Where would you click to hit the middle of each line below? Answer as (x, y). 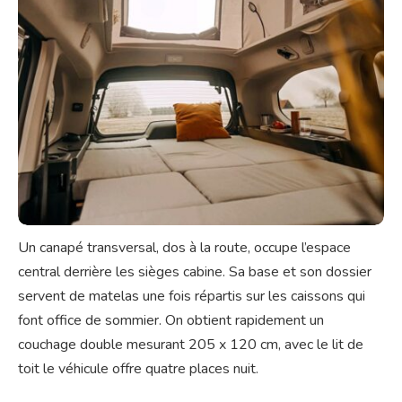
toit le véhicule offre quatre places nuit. (138, 369)
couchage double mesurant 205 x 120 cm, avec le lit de (191, 345)
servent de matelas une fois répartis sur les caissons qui (192, 297)
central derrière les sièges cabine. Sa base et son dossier (195, 272)
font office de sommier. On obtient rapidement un (171, 321)
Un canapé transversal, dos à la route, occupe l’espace (184, 248)
